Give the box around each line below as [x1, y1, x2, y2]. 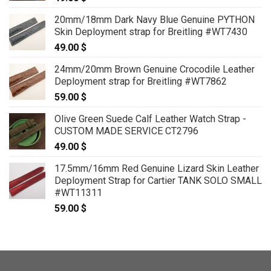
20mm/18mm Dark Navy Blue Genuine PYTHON [54, 13, 255, 25]
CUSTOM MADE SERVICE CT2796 [54, 125, 198, 137]
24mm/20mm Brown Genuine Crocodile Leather [54, 63, 255, 75]
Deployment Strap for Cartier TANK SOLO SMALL [54, 174, 262, 186]
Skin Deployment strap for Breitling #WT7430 [54, 25, 247, 38]
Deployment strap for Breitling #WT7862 [54, 75, 227, 87]
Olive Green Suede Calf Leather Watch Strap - [54, 113, 246, 125]
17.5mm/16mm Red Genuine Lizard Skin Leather [54, 162, 259, 174]
